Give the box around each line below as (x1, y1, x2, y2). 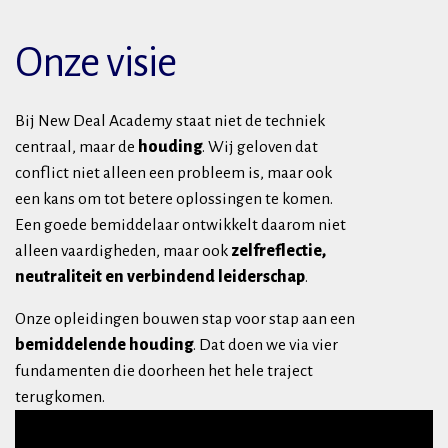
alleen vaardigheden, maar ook (15, 241, 231, 260)
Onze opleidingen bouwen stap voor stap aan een (15, 309, 355, 328)
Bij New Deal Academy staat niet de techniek (15, 111, 325, 130)
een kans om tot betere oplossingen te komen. (15, 189, 333, 208)
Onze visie (15, 41, 177, 86)
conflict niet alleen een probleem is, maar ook (15, 163, 332, 182)
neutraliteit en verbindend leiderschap (15, 267, 305, 286)
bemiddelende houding (15, 335, 193, 354)
